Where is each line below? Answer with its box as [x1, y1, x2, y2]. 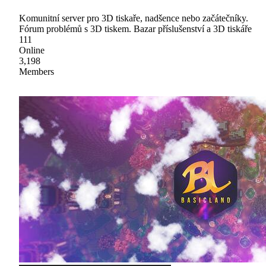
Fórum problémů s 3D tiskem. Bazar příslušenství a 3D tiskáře [19, 24, 252, 34]
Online [19, 45, 45, 56]
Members [19, 66, 54, 77]
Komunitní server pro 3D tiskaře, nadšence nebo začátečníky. [19, 13, 248, 24]
